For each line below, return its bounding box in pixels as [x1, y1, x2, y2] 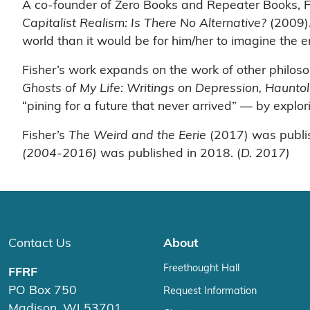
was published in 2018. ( [97, 147, 241, 159]
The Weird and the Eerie [69, 129, 206, 141]
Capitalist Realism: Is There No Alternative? [22, 17, 266, 29]
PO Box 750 [8, 284, 77, 296]
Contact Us [8, 237, 71, 249]
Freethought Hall [163, 262, 239, 273]
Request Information [163, 285, 257, 296]
